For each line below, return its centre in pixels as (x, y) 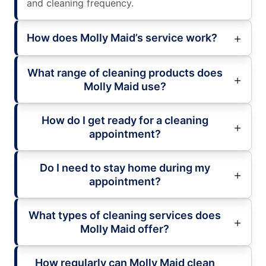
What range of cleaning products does (125, 72)
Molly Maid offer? (125, 229)
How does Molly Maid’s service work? (122, 38)
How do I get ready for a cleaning (125, 120)
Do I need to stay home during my (125, 167)
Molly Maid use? (125, 86)
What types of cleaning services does (125, 215)
